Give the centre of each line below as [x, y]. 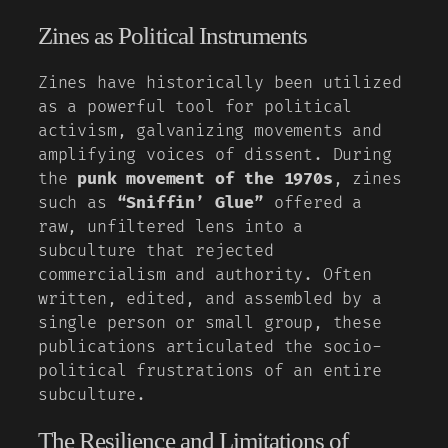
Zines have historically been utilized [220, 82]
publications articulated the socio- [210, 346]
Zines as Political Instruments [173, 36]
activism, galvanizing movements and [210, 130]
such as [77, 202]
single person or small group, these [210, 322]
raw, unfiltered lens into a [171, 226]
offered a [313, 202]
